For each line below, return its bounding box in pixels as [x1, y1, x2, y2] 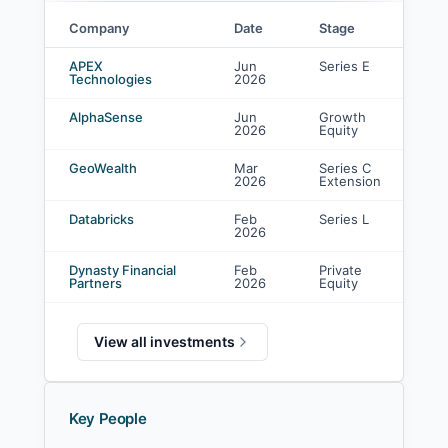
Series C [319, 160, 371, 176]
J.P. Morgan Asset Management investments [44, 45, 326, 61]
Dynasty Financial [69, 262, 176, 278]
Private [319, 262, 362, 278]
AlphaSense [69, 109, 143, 125]
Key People [69, 409, 147, 428]
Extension [319, 173, 381, 189]
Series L [319, 211, 369, 227]
